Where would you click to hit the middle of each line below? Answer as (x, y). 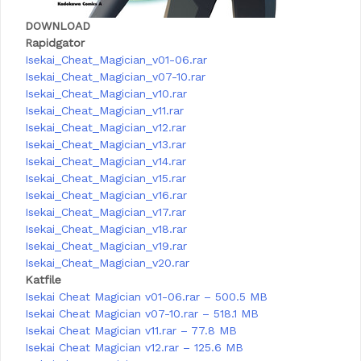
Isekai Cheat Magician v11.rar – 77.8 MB (131, 330)
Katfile (43, 280)
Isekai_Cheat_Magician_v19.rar (106, 246)
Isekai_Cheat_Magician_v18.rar (106, 229)
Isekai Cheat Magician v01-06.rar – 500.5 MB (146, 297)
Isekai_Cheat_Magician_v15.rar (106, 178)
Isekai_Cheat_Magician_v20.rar (107, 263)
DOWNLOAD (58, 26)
